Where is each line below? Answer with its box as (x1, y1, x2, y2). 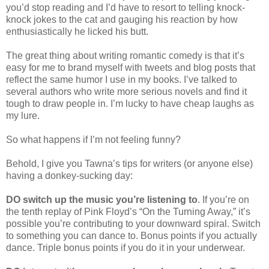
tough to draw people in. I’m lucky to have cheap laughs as (6, 98, 254, 109)
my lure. (6, 110, 40, 121)
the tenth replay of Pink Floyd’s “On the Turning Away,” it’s (6, 207, 250, 217)
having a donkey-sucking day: (6, 171, 133, 181)
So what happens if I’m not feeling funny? (6, 134, 181, 145)
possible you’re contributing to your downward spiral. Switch (6, 219, 261, 229)
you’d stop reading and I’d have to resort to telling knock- (6, 2, 245, 13)
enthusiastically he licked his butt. (6, 26, 148, 37)
